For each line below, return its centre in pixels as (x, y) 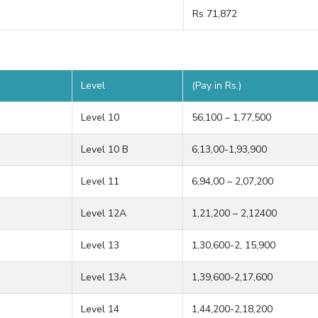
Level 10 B (105, 149)
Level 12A (104, 213)
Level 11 (100, 181)
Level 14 (100, 309)
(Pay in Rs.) (216, 86)
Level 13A (104, 277)
